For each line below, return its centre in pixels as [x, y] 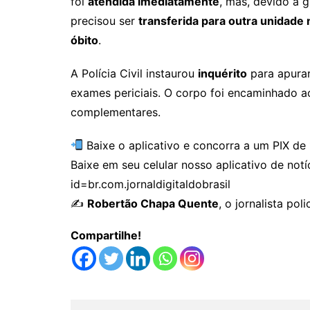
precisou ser [104, 20]
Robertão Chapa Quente [153, 203]
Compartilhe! [106, 235]
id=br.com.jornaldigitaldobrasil [151, 184]
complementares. [116, 112]
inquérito [222, 73]
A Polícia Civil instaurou [134, 73]
